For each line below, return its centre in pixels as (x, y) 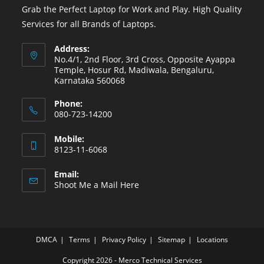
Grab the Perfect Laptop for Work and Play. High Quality (132, 9)
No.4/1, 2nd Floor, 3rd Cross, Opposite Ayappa (145, 60)
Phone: (69, 104)
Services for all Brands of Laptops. (89, 24)
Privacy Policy (124, 240)
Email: (67, 174)
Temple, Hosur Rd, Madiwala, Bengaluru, (134, 70)
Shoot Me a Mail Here (97, 185)
